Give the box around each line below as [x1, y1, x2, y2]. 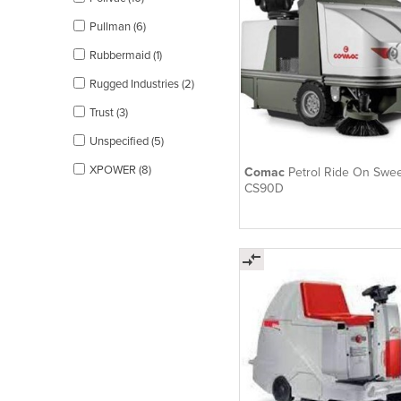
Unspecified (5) [90, 133, 164, 149]
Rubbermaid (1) [90, 47, 162, 63]
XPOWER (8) [90, 162, 151, 177]
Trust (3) [90, 105, 128, 120]
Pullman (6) [90, 19, 146, 34]
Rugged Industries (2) [90, 76, 194, 91]
